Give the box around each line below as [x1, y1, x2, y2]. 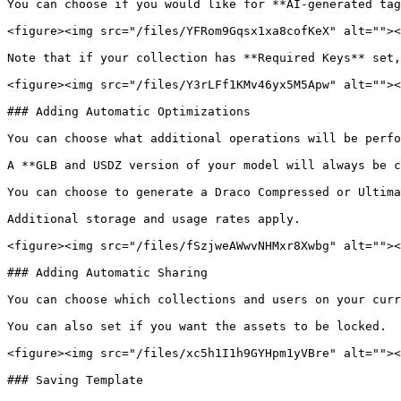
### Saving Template [7, 373, 143, 387]
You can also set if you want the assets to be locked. [7, 320, 387, 333]
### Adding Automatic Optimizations [7, 105, 251, 118]
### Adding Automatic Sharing [7, 266, 208, 279]
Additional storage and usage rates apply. [7, 212, 301, 226]
